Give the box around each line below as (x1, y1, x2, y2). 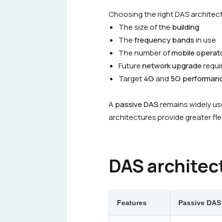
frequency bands (134, 35, 194, 45)
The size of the (118, 22, 172, 32)
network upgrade (142, 60, 202, 71)
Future (118, 60, 142, 71)
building (172, 22, 199, 32)
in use (194, 35, 216, 45)
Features (117, 199, 147, 207)
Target (118, 73, 144, 84)
